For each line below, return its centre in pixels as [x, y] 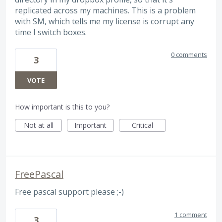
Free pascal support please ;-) [69, 192]
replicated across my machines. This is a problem [105, 10]
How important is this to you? [62, 107]
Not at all [38, 125]
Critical [142, 125]
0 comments [189, 55]
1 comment [191, 214]
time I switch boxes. [51, 32]
